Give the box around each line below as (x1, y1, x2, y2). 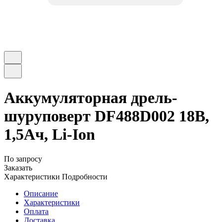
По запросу (4, 154, 42, 163)
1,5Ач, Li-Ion (4, 125, 95, 144)
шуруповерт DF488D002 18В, (4, 107, 209, 125)
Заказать (4, 163, 32, 172)
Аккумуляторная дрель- (4, 89, 177, 107)
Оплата (24, 207, 49, 216)
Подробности (62, 172, 108, 181)
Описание (24, 189, 58, 198)
